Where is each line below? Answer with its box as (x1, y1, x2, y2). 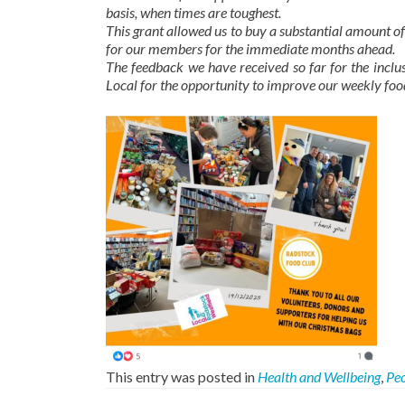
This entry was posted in (106, 368, 258, 385)
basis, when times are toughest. (106, 4, 281, 21)
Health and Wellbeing (258, 368, 381, 385)
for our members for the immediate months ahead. (106, 40, 395, 57)
